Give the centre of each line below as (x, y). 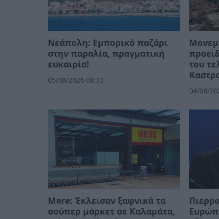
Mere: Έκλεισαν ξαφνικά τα (107, 200)
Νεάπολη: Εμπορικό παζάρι (108, 43)
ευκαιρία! (68, 64)
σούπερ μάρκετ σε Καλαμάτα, (111, 211)
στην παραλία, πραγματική (106, 54)
